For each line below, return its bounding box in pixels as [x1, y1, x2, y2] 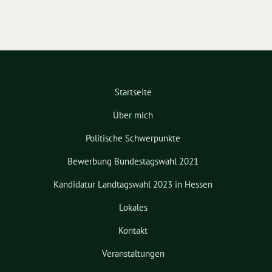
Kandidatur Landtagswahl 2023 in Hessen [53, 178, 212, 191]
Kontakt [118, 225, 148, 237]
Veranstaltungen [101, 248, 165, 260]
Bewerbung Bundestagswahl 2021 [67, 155, 199, 168]
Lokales [118, 202, 148, 214]
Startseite [114, 86, 152, 98]
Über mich [113, 109, 153, 121]
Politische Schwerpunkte [86, 132, 180, 144]
